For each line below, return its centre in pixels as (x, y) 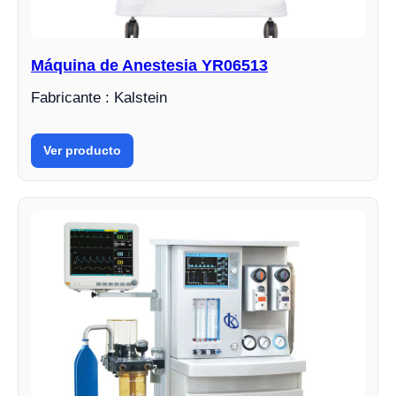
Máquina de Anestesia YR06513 (149, 65)
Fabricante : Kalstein (99, 97)
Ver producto (82, 150)
